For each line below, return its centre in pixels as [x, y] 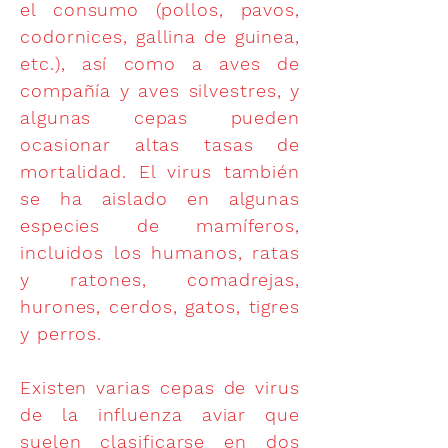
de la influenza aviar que [160, 414]
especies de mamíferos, [160, 225]
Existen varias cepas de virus [160, 387]
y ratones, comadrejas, [160, 279]
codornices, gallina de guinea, [160, 36]
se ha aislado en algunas [160, 198]
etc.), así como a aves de [160, 63]
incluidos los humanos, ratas [160, 252]
